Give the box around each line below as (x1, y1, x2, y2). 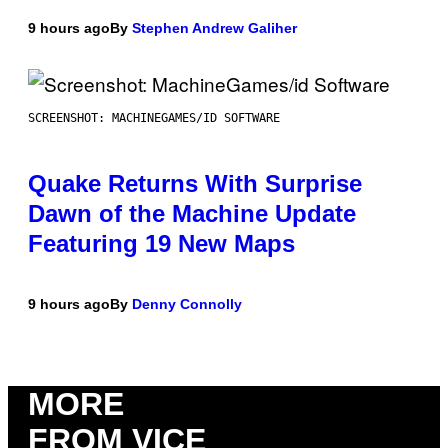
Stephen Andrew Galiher (132, 19, 297, 36)
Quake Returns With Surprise (28, 169, 362, 197)
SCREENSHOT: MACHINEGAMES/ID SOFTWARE (28, 110, 280, 125)
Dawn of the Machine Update (28, 199, 356, 227)
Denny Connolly (132, 295, 242, 312)
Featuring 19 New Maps (28, 229, 295, 257)
